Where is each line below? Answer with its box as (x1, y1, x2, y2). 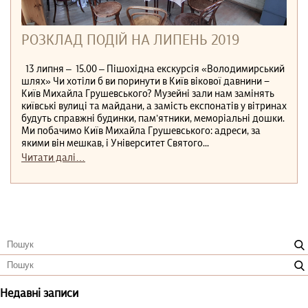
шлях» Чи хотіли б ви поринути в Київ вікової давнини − (21, 77, 269, 87)
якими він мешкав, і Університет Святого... (21, 139, 209, 149)
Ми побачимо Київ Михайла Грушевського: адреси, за (21, 126, 261, 137)
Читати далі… (21, 153, 85, 164)
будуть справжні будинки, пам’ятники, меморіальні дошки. (21, 114, 285, 124)
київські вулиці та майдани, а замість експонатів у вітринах (21, 102, 287, 112)
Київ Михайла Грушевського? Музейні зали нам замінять (21, 89, 274, 100)
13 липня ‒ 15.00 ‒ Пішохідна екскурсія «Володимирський (21, 65, 285, 75)
